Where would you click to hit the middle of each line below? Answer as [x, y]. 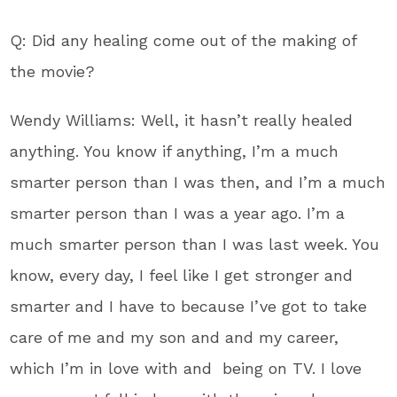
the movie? [53, 71]
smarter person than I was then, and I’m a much [198, 182]
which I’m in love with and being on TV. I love [186, 368]
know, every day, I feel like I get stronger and [182, 275]
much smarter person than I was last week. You [195, 244]
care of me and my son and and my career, [175, 337]
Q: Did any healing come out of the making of [183, 40]
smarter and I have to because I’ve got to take [189, 306]
